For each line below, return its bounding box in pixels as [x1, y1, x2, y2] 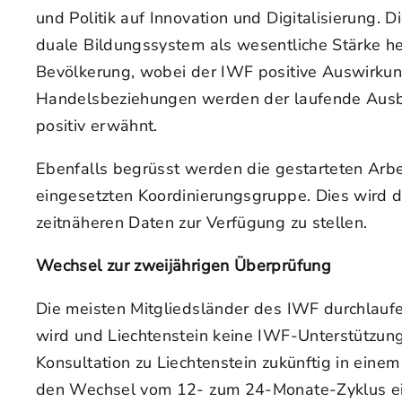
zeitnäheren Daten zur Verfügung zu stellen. [36, 212, 368, 233]
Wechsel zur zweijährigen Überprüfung [36, 255, 331, 276]
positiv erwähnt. [36, 115, 158, 136]
